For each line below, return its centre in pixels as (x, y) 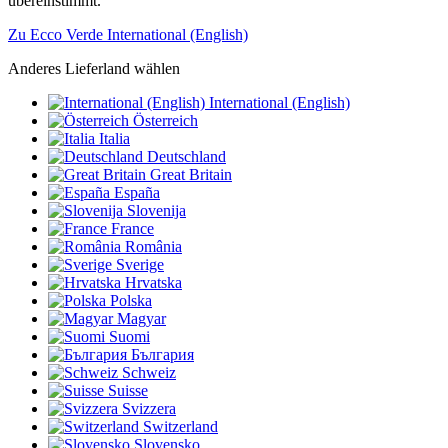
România (153, 247)
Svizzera (149, 409)
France (132, 229)
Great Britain (191, 175)
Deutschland (186, 157)
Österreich (165, 121)
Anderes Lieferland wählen (94, 69)
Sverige (140, 265)
